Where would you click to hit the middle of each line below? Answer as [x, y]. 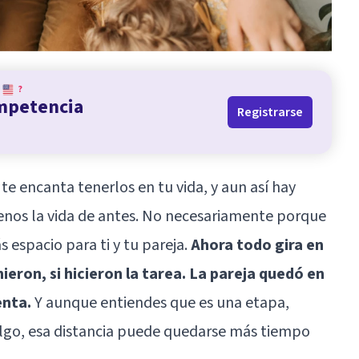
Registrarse [270, 112]
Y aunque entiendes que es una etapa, [160, 303]
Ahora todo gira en [257, 245]
